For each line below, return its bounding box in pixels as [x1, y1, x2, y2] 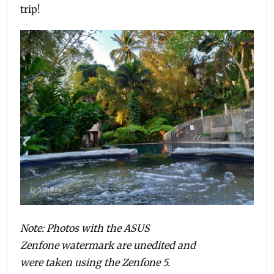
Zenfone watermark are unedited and [20, 239, 196, 251]
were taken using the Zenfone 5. [20, 256, 171, 268]
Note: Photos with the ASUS [20, 221, 150, 234]
